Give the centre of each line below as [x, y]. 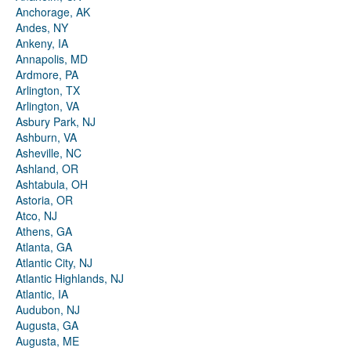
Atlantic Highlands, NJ [70, 279]
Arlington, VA [47, 106]
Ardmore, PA [47, 75]
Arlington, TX [48, 90]
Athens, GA [44, 232]
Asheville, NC [49, 153]
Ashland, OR [47, 169]
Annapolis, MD [52, 59]
